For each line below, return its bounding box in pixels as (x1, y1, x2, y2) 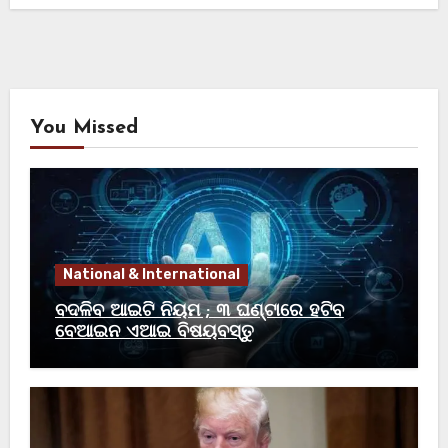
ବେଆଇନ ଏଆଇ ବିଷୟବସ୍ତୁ (54, 322, 254, 342)
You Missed (29, 117, 138, 138)
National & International (62, 265, 240, 283)
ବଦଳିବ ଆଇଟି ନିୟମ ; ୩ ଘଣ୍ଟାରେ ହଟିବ (54, 301, 344, 321)
